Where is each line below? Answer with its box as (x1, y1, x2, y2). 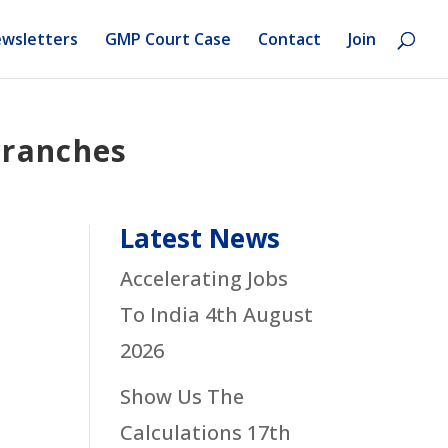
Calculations (120, 418, 243, 445)
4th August (205, 300, 314, 327)
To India (120, 300, 201, 327)
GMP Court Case (105, 28, 231, 50)
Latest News (120, 219, 281, 255)
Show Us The (120, 382, 245, 409)
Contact (258, 28, 321, 50)
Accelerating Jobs (120, 264, 289, 291)
